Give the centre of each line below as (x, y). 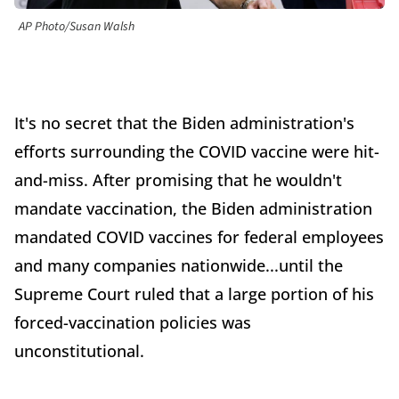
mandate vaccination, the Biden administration (193, 209)
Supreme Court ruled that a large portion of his (194, 294)
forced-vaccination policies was (133, 323)
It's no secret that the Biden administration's (184, 123)
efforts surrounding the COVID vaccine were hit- (197, 152)
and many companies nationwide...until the (179, 266)
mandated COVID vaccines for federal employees (199, 237)
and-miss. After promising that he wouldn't (178, 180)
